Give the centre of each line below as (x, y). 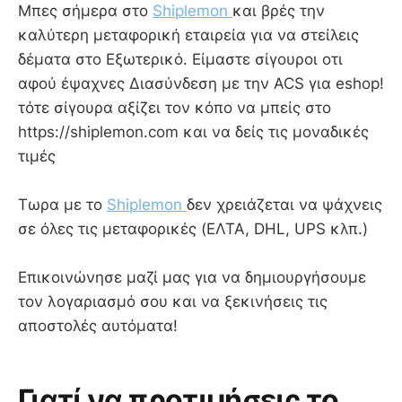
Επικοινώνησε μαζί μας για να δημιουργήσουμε (192, 277)
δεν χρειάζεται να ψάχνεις (284, 204)
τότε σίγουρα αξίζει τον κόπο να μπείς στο (175, 107)
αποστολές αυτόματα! (98, 325)
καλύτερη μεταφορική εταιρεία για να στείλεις (188, 35)
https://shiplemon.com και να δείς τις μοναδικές (193, 131)
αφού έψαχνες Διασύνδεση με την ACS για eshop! (201, 83)
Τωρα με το (62, 204)
